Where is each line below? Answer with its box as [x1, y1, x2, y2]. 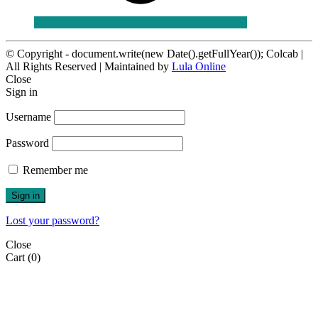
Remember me [23, 163, 88, 176]
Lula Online [172, 60, 226, 72]
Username [6, 110, 51, 123]
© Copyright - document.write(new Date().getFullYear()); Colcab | [6, 47, 303, 60]
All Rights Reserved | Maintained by [6, 60, 172, 72]
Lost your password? [6, 214, 99, 226]
